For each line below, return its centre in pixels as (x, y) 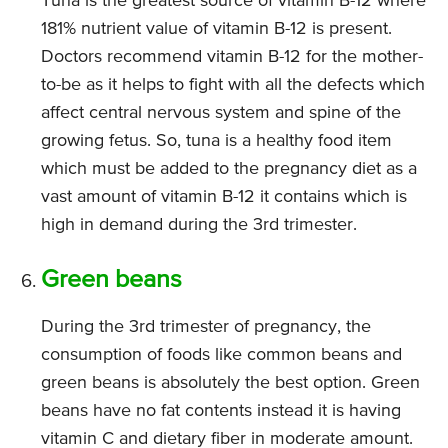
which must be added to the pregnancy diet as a (229, 169)
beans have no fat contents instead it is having (221, 411)
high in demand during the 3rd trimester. (199, 225)
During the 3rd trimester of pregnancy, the (206, 327)
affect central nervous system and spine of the (221, 113)
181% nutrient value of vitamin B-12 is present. (216, 29)
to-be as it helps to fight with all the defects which (233, 85)
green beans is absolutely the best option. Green (230, 383)
